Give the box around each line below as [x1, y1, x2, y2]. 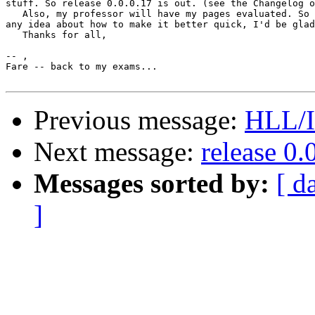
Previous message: [34, 105, 245, 136]
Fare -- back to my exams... [6, 61, 157, 72]
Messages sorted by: [34, 168, 269, 199]
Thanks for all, [6, 30, 107, 41]
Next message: [34, 136, 201, 167]
